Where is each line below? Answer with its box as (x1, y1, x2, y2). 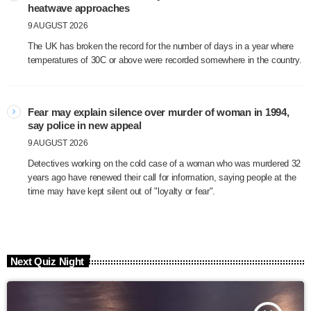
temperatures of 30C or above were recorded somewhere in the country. (28, 55, 302, 66)
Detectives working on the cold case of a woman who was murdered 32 (28, 158, 301, 169)
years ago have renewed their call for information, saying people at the (28, 172, 296, 183)
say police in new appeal (28, 119, 142, 132)
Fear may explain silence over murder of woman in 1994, (28, 106, 289, 119)
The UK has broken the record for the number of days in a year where (28, 41, 294, 52)
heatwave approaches (28, 2, 130, 15)
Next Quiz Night (10, 255, 84, 267)
